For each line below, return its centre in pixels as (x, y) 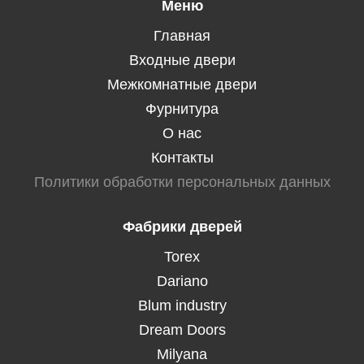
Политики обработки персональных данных (182, 182)
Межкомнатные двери (182, 84)
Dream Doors (182, 329)
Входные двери (182, 60)
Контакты (182, 157)
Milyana (182, 354)
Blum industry (182, 305)
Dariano (182, 281)
